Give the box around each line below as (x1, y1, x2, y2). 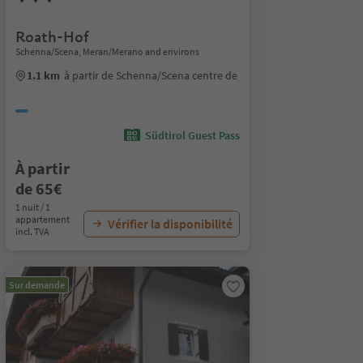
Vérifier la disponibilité (107, 216, 233, 232)
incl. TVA (15, 225, 49, 237)
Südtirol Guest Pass (144, 128, 240, 143)
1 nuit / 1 (15, 201, 50, 213)
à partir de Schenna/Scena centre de (63, 68, 237, 83)
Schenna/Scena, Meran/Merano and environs (15, 45, 199, 58)
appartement (15, 213, 70, 225)
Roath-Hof (15, 28, 89, 46)
